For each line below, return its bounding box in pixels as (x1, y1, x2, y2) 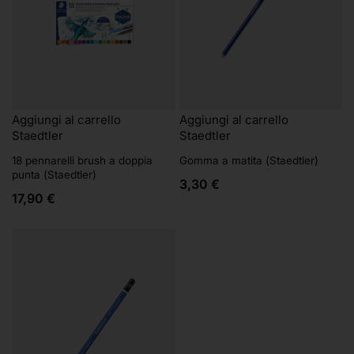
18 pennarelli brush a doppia (12, 153, 153, 167)
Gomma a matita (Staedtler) (179, 153, 318, 167)
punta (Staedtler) (12, 168, 96, 181)
